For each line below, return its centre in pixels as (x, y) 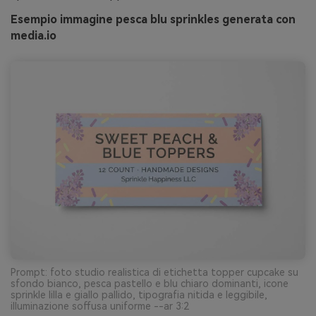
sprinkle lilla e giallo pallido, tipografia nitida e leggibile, (139, 294)
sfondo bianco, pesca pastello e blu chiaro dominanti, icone (150, 283)
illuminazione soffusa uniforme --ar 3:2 (100, 306)
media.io (34, 35)
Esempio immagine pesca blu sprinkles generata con (153, 19)
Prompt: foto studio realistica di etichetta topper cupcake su (154, 272)
